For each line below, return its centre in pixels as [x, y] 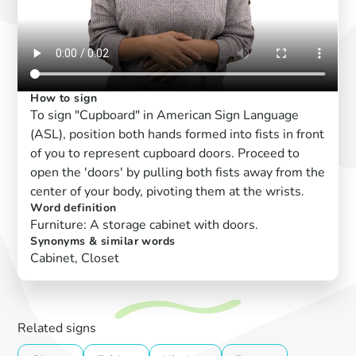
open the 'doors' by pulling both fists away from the [178, 173]
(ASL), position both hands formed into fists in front [178, 135]
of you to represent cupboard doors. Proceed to [165, 154]
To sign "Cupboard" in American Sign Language [165, 116]
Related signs [57, 329]
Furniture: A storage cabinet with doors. [145, 225]
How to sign [64, 99]
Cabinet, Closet [75, 259]
